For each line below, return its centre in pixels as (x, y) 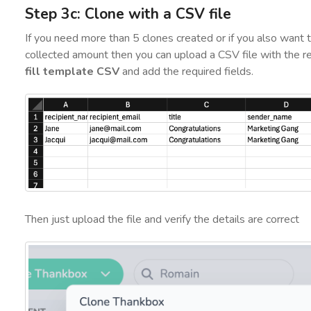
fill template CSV (73, 72)
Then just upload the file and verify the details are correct (162, 219)
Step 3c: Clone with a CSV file (128, 14)
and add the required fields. (187, 72)
